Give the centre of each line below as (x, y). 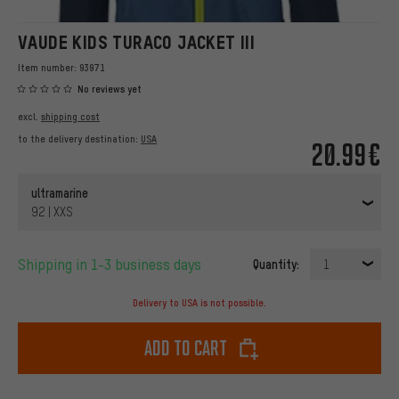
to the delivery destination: (79, 139)
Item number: (49, 68)
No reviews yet (110, 90)
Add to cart (185, 348)
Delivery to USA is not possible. (199, 303)
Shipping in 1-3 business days (114, 265)
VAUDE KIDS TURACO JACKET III (137, 42)
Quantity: (276, 264)
